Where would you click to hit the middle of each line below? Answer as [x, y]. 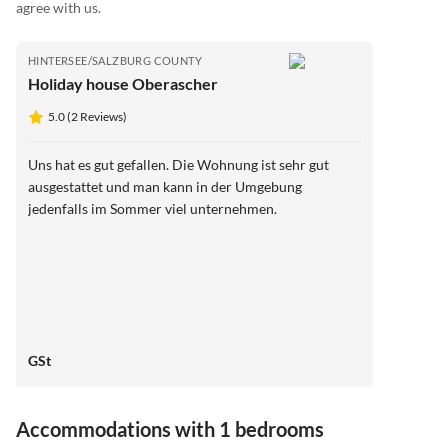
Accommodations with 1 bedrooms [170, 429]
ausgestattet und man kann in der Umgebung [165, 186]
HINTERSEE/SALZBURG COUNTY [115, 60]
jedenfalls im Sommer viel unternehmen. [152, 208]
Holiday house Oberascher [123, 83]
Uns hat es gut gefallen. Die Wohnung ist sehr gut [178, 164]
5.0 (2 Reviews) [87, 116]
